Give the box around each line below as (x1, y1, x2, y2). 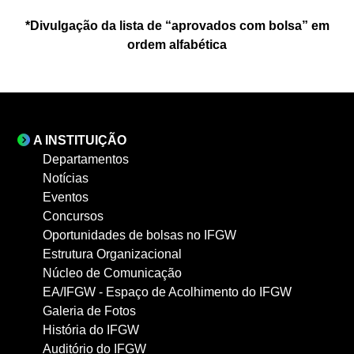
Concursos (43, 209, 104, 223)
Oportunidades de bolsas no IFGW (43, 228, 236, 242)
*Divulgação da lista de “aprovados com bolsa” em (24, 19, 330, 32)
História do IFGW (43, 323, 139, 337)
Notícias (43, 171, 88, 185)
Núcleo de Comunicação (43, 266, 182, 280)
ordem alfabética (127, 38, 227, 51)
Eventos (43, 190, 88, 204)
